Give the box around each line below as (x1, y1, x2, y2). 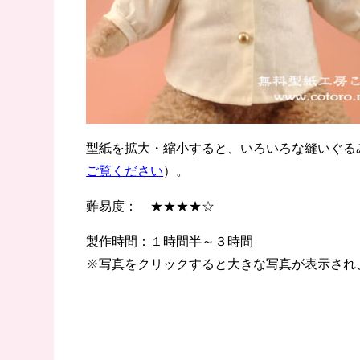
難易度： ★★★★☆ (86, 198, 215, 212)
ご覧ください (86, 163, 164, 177)
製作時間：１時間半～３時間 (86, 234, 254, 247)
